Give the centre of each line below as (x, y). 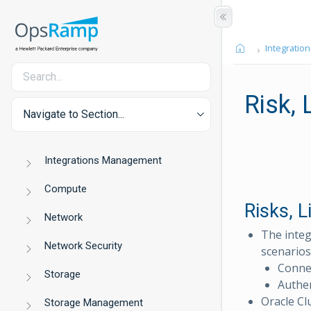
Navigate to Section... (74, 114)
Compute (66, 189)
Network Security (84, 246)
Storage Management (94, 303)
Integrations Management (103, 160)
